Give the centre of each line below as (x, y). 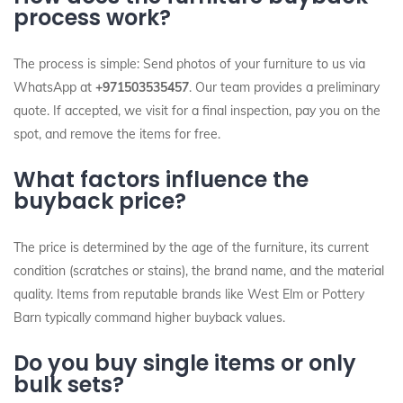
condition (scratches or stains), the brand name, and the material (199, 271)
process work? (92, 18)
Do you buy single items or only (185, 363)
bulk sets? (69, 385)
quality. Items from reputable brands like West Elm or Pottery (189, 294)
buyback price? (100, 201)
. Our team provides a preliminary (284, 87)
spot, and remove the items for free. (117, 134)
